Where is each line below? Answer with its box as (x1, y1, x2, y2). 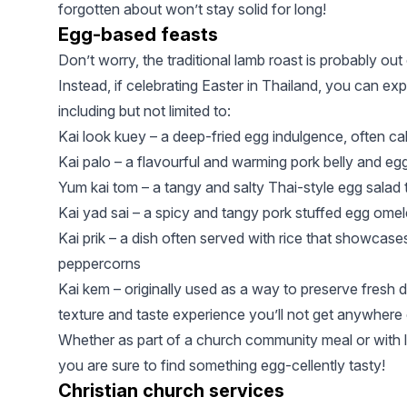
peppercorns (58, 254, 141, 273)
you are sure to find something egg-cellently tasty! (58, 356, 385, 375)
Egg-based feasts (58, 24, 218, 46)
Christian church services (58, 380, 284, 402)
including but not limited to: (58, 102, 231, 121)
